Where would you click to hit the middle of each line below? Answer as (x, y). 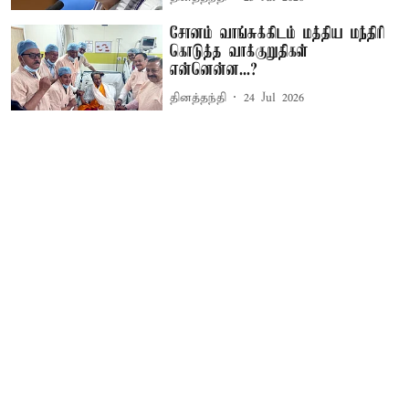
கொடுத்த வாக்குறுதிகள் (240, 52)
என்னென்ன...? (214, 71)
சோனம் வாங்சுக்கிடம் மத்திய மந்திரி (278, 34)
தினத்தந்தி (199, 98)
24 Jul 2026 (274, 98)
